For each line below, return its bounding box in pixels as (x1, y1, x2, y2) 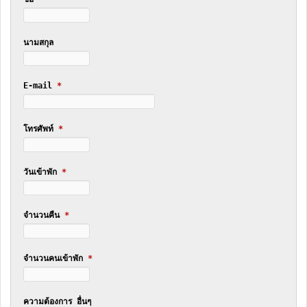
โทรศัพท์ (23, 123, 58, 134)
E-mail (23, 80, 57, 90)
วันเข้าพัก (23, 167, 62, 177)
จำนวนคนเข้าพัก (23, 253, 88, 263)
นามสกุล (23, 37, 53, 47)
